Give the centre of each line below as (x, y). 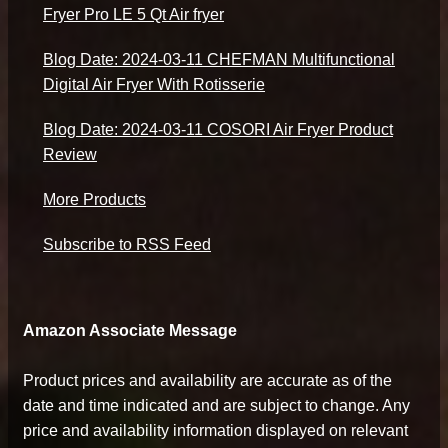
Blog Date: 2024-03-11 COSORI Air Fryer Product (218, 129)
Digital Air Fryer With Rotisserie (154, 84)
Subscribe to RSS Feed (127, 244)
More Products (94, 199)
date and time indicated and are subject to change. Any (216, 405)
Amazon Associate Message (130, 330)
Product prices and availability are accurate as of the (207, 380)
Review (70, 154)
